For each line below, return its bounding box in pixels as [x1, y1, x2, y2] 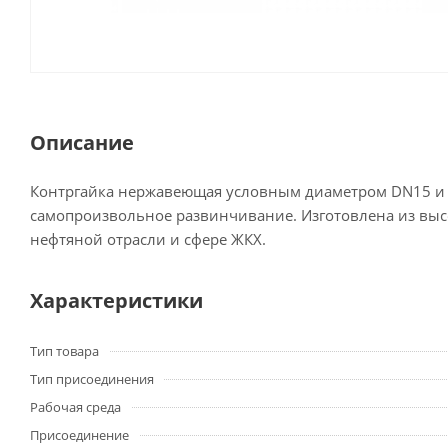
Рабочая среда [30, 398, 121, 416]
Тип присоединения [30, 370, 154, 388]
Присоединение [30, 426, 129, 444]
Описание [30, 129, 134, 156]
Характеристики [30, 287, 203, 314]
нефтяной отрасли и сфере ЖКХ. [30, 229, 266, 249]
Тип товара [30, 342, 99, 360]
